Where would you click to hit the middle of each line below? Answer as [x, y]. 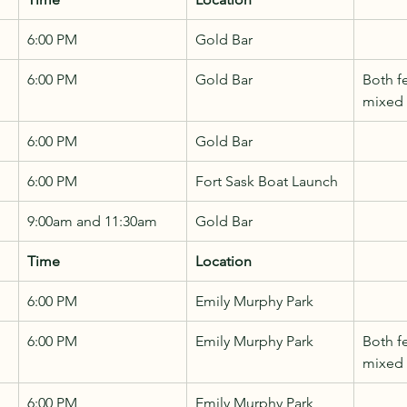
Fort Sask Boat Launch [267, 181]
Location [223, 261]
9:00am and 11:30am [92, 221]
